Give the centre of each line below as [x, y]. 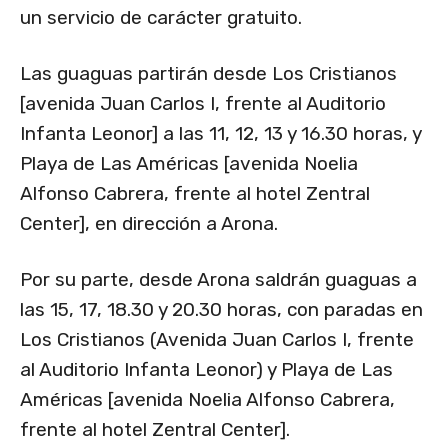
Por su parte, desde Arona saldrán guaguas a [218, 280]
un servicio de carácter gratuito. [161, 18]
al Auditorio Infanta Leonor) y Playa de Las [206, 370]
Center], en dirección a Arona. [149, 224]
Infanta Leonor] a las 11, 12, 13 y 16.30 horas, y [220, 134]
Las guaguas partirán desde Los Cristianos [208, 74]
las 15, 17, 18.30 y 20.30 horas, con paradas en [221, 310]
